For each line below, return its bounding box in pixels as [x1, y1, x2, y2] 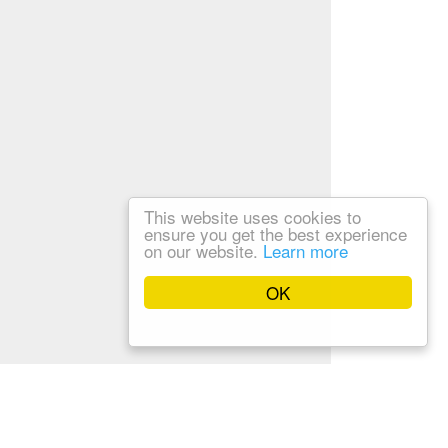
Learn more [263, 238, 348, 263]
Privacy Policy [21, 417, 115, 438]
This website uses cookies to [144, 204, 361, 229]
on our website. [144, 238, 263, 263]
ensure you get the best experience [144, 221, 407, 246]
